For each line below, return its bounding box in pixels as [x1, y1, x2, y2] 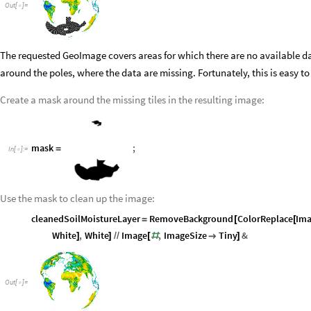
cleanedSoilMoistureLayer [31, 212, 140, 225]
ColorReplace [237, 212, 293, 225]
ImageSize [163, 228, 207, 242]
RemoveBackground [149, 212, 234, 225]
